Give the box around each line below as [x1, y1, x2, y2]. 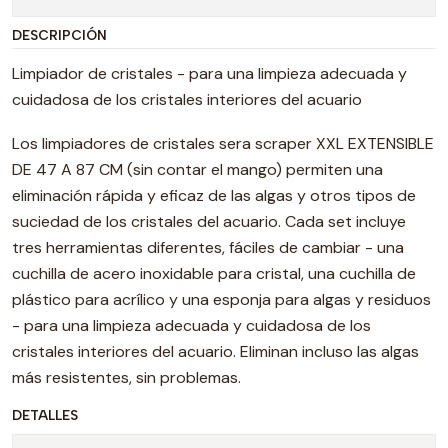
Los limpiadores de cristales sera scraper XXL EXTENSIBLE [12, 133, 434, 154]
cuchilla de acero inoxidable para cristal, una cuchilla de [12, 263, 416, 284]
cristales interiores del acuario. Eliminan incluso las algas [12, 341, 419, 362]
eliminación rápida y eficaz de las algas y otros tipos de [12, 185, 416, 206]
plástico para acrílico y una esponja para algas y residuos [12, 289, 431, 310]
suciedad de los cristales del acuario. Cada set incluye [12, 211, 406, 232]
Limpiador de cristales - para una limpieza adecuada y [12, 63, 407, 84]
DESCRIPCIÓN [12, 27, 107, 43]
